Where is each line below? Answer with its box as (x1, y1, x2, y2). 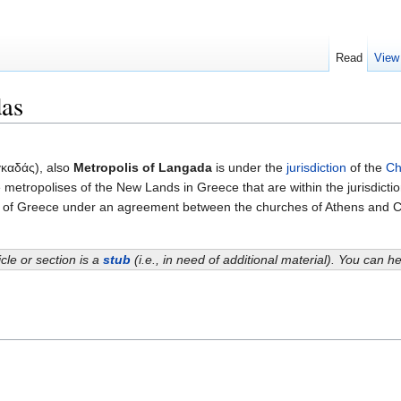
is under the (212, 159, 286, 175)
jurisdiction (286, 159, 346, 175)
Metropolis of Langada (73, 159, 212, 175)
